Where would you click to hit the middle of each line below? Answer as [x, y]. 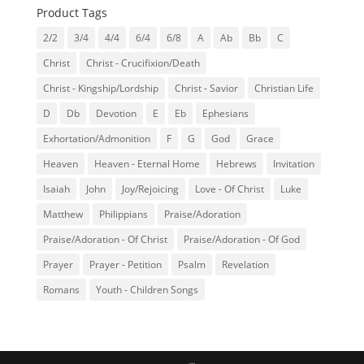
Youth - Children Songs [147, 290]
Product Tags [71, 13]
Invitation [293, 164]
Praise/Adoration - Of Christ [105, 240]
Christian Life [284, 89]
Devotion [116, 114]
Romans [61, 290]
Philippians [123, 214]
